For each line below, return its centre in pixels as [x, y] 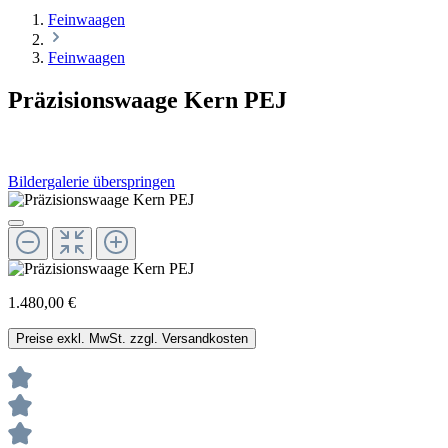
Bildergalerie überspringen [91, 182]
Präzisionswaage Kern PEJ [147, 99]
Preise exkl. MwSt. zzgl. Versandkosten [132, 339]
